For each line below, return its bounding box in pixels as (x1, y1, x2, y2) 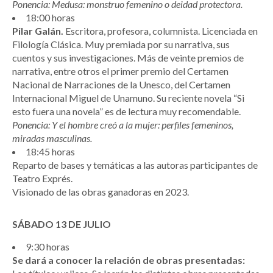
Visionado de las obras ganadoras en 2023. (12, 186, 189, 198)
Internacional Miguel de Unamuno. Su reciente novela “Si (12, 92, 244, 104)
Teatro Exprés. (12, 172, 73, 185)
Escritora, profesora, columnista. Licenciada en (63, 25, 258, 37)
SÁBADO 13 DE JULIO (12, 218, 111, 230)
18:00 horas (26, 12, 75, 24)
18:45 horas (26, 146, 75, 158)
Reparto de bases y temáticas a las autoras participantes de (12, 159, 258, 171)
